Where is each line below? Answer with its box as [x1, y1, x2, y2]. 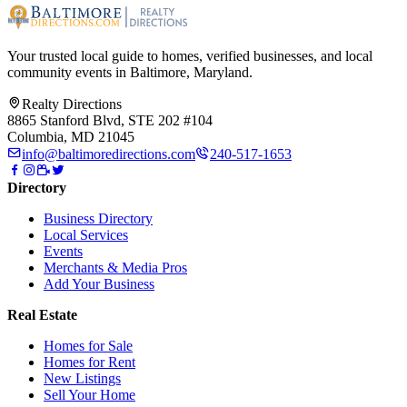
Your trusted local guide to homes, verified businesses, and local [7, 48, 372, 65]
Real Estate [7, 307, 77, 323]
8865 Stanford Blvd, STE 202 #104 [7, 113, 213, 129]
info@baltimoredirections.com [22, 146, 195, 163]
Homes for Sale [44, 338, 133, 354]
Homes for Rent [44, 354, 135, 371]
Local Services [44, 227, 128, 243]
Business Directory [44, 211, 153, 227]
